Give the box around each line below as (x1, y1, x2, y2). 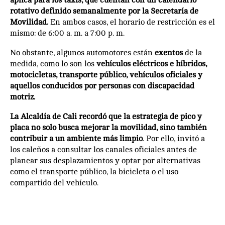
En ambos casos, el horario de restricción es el (48, 18, 215, 27)
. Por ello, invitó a (143, 134, 205, 144)
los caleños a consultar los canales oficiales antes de (10, 145, 197, 155)
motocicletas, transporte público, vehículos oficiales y (10, 70, 202, 80)
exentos (155, 48, 183, 58)
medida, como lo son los (10, 59, 96, 69)
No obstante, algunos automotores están (10, 48, 155, 58)
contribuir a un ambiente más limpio (10, 134, 143, 144)
